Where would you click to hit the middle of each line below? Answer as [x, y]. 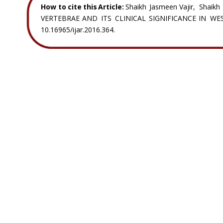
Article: [111, 7]
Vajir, [189, 7]
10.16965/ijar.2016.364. [78, 29]
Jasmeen [165, 7]
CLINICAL [133, 18]
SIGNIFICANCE [175, 18]
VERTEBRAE [63, 18]
